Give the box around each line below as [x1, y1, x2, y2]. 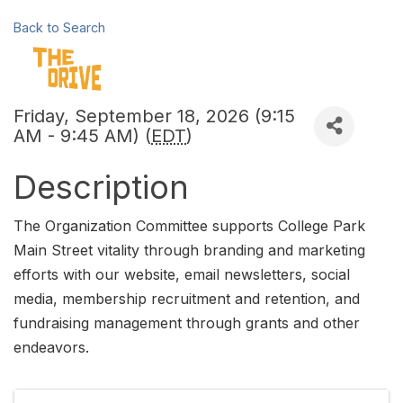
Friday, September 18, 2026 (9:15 [13, 105, 295, 128]
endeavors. [13, 337, 89, 356]
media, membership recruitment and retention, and [13, 289, 360, 308]
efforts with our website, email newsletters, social [13, 264, 350, 283]
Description [13, 166, 189, 207]
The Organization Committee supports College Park [13, 216, 365, 235]
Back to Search [13, 19, 105, 35]
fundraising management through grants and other [13, 313, 360, 332]
